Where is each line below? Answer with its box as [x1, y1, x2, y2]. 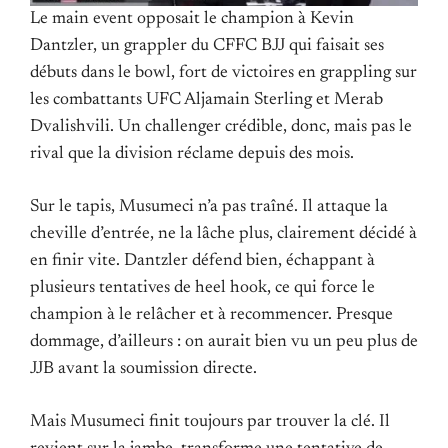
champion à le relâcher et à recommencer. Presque [30, 306, 393, 325]
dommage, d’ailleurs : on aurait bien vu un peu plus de [30, 333, 418, 352]
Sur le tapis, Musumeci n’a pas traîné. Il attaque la [30, 198, 388, 217]
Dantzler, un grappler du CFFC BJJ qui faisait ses [30, 36, 384, 55]
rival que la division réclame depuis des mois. [30, 144, 354, 163]
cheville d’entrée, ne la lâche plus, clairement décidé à [30, 225, 417, 244]
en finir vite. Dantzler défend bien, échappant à [30, 252, 375, 271]
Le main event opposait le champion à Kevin [30, 9, 354, 28]
